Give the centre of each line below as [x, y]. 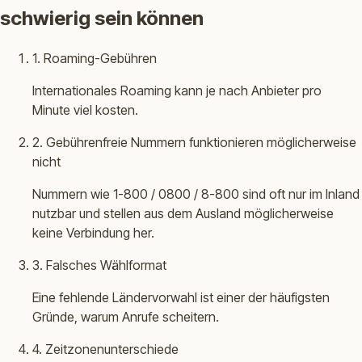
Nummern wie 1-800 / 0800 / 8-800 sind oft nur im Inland [196, 194]
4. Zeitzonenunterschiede [105, 349]
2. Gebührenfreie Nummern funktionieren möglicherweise [194, 143]
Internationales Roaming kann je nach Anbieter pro [177, 91]
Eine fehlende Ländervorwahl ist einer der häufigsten [181, 298]
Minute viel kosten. [85, 110]
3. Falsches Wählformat [99, 265]
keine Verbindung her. [93, 233]
